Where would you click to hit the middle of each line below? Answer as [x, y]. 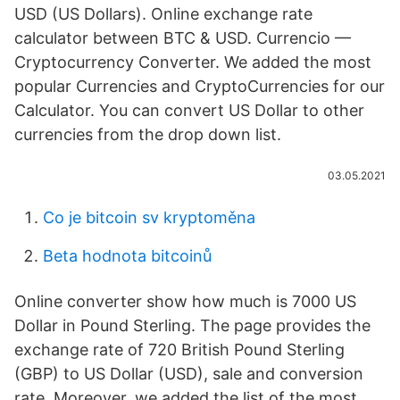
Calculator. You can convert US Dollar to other [189, 110]
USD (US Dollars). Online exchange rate [163, 14]
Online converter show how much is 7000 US [185, 301]
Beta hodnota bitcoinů [127, 256]
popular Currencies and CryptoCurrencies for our [200, 86]
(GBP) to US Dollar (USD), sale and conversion [189, 374]
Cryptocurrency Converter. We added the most [193, 62]
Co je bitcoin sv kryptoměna [149, 217]
